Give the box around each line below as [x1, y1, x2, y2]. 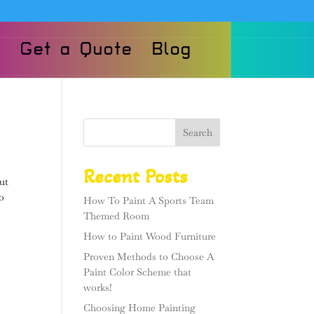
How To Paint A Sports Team [83, 194, 214, 207]
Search [182, 126, 212, 139]
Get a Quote [20, 41, 132, 59]
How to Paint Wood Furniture [83, 230, 217, 243]
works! [83, 281, 113, 294]
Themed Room [83, 210, 150, 222]
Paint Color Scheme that [83, 266, 192, 278]
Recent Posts [83, 164, 189, 189]
